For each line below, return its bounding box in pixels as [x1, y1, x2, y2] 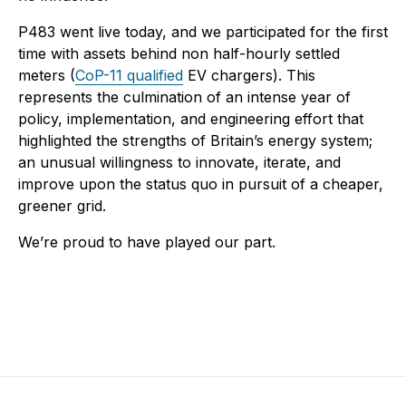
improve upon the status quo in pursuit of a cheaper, [18, 175, 383, 194]
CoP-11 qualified [75, 66, 183, 85]
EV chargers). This [183, 66, 315, 85]
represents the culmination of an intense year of [18, 88, 351, 107]
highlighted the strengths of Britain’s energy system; [18, 131, 372, 150]
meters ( [18, 66, 75, 85]
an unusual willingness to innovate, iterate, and [18, 153, 341, 172]
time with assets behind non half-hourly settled [18, 44, 340, 63]
